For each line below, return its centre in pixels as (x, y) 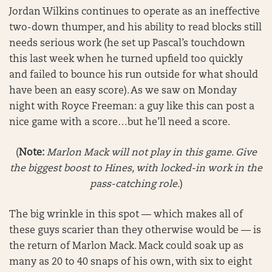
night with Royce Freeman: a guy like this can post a (132, 107)
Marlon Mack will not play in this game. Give (151, 153)
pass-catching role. (134, 185)
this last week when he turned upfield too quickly (126, 59)
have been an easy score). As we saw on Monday (123, 91)
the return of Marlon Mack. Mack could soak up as (126, 246)
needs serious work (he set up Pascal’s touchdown (127, 44)
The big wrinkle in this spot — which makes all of (126, 215)
